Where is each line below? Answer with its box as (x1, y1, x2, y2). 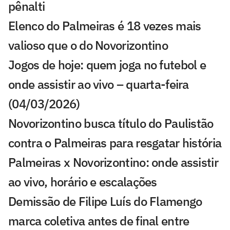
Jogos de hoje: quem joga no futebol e (8, 56, 206, 73)
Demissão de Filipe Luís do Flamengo (8, 193, 202, 209)
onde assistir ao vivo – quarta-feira (8, 75, 189, 92)
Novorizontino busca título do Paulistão (8, 114, 214, 131)
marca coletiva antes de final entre (8, 212, 189, 229)
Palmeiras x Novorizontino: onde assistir (8, 154, 218, 170)
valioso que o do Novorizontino (8, 36, 168, 53)
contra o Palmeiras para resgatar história (8, 134, 222, 151)
